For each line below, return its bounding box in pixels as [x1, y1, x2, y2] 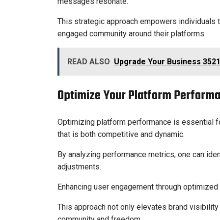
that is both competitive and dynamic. [57, 130, 185, 139]
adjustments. [57, 162, 101, 172]
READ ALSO [67, 56, 110, 66]
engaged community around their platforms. [57, 28, 206, 38]
